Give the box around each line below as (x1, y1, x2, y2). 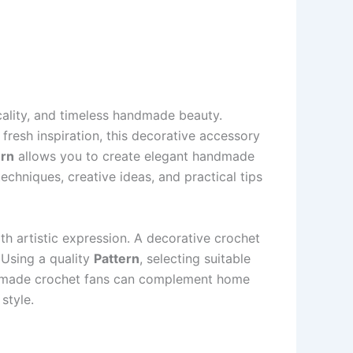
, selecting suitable (139, 250, 251, 266)
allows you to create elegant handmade (14, 148, 255, 164)
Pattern (94, 250, 139, 266)
